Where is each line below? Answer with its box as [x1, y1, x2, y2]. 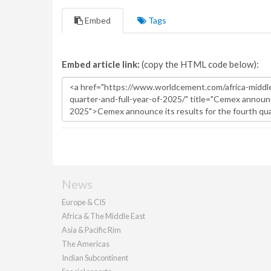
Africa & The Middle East [62, 211, 145, 221]
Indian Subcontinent [62, 253, 128, 263]
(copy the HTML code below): [140, 59, 259, 70]
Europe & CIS [62, 197, 105, 207]
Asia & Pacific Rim [62, 225, 121, 235]
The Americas [62, 239, 109, 249]
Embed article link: [62, 59, 140, 70]
